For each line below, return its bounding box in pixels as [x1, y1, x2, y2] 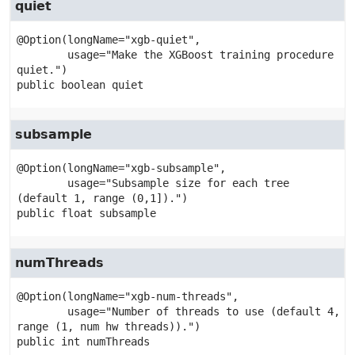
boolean [61, 78, 105, 91]
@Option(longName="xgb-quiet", [17, 33, 200, 46]
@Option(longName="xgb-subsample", [17, 162, 226, 174]
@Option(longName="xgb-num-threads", [17, 290, 239, 303]
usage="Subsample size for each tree [17, 177, 67, 189]
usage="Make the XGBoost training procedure [17, 48, 67, 61]
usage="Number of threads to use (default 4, [17, 305, 67, 318]
